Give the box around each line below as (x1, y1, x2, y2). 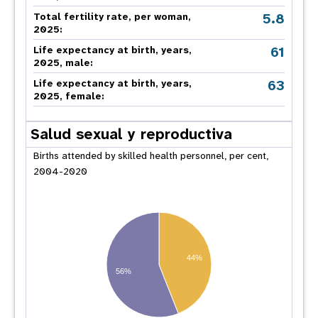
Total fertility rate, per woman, (33, 10, 191, 23)
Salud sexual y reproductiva (31, 124, 232, 144)
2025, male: (33, 56, 93, 69)
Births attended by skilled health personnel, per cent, (33, 149, 268, 162)
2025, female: (33, 89, 104, 102)
